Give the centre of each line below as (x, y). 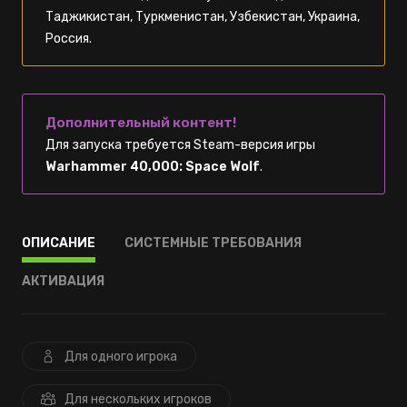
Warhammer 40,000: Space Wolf (153, 166)
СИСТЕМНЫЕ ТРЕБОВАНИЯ (213, 243)
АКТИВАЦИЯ (63, 281)
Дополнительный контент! (141, 122)
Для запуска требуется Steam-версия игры (180, 144)
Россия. (69, 38)
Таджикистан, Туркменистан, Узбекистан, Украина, (203, 16)
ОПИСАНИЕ (59, 243)
